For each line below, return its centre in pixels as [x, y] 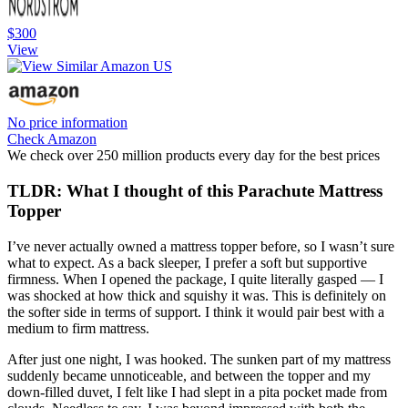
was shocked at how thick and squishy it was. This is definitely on [197, 295]
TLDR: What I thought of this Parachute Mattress [195, 190]
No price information [67, 123]
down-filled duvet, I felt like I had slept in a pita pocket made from [197, 392]
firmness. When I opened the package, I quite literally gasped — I [195, 279]
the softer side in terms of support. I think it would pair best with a [196, 311]
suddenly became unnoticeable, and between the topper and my [189, 375]
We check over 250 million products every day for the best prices [194, 156]
